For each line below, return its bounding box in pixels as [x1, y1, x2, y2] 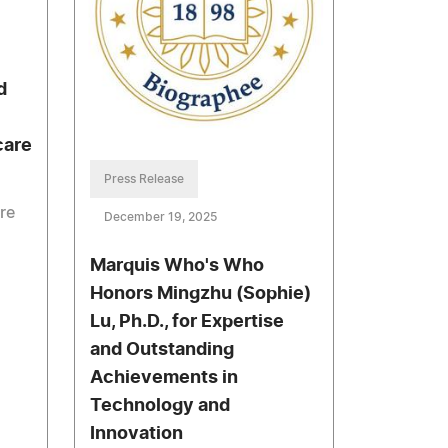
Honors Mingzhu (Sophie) [90, 284, 312, 303]
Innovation [90, 424, 184, 443]
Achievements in [90, 368, 239, 387]
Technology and [90, 396, 231, 415]
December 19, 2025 [104, 210, 218, 223]
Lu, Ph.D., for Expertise [90, 312, 285, 331]
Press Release [104, 172, 185, 185]
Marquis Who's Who [90, 256, 265, 275]
